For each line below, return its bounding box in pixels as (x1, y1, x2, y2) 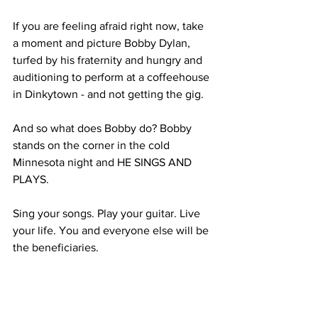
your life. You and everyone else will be (13, 224, 212, 236)
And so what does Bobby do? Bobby (13, 122, 194, 134)
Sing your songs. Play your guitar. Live (13, 207, 203, 219)
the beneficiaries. (13, 241, 99, 253)
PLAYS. (13, 173, 49, 185)
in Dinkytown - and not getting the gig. (13, 88, 204, 100)
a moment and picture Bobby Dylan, (13, 37, 193, 49)
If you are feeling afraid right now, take (13, 20, 207, 32)
